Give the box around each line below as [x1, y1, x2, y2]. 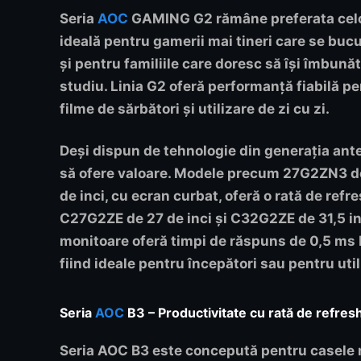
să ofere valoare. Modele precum [60, 165, 283, 182]
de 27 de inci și [123, 210, 230, 227]
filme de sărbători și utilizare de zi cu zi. [60, 101, 330, 118]
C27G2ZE [60, 210, 123, 227]
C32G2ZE [230, 210, 295, 227]
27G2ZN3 [283, 165, 347, 182]
